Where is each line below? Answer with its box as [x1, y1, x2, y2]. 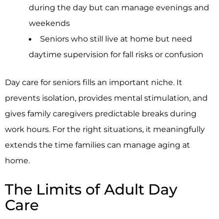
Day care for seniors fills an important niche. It [5, 77, 182, 87]
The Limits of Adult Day [5, 180, 177, 199]
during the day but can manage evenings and [29, 2, 210, 13]
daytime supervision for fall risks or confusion [29, 49, 204, 60]
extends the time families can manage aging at [5, 139, 190, 150]
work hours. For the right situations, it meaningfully [5, 124, 205, 134]
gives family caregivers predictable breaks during [5, 108, 197, 118]
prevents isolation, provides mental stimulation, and [5, 92, 208, 103]
